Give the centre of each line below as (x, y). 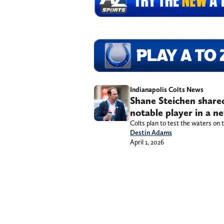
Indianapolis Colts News (167, 90)
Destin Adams (151, 133)
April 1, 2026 (147, 142)
